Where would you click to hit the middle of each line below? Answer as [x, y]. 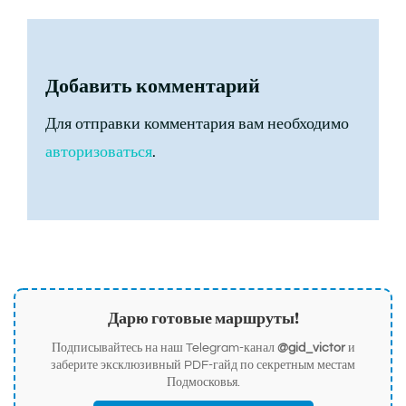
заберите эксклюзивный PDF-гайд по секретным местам [203, 366]
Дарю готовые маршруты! [203, 319]
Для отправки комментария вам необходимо [197, 124]
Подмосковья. [203, 383]
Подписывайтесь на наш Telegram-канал [164, 348]
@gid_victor [311, 348]
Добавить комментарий [153, 86]
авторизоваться [99, 152]
